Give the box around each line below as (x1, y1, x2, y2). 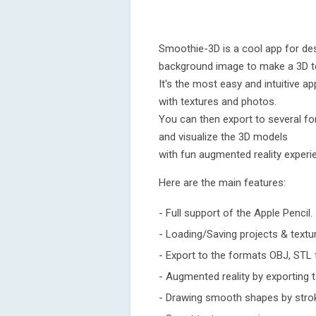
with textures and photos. (159, 95, 276, 108)
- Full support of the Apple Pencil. (159, 207, 312, 219)
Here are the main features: (159, 176, 286, 189)
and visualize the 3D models (159, 130, 288, 143)
